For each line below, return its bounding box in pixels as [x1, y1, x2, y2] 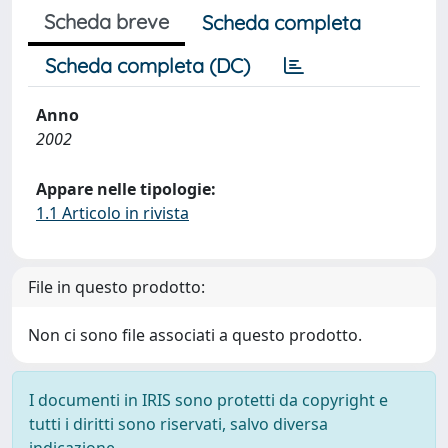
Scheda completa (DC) [45, 53, 250, 78]
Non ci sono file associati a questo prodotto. [28, 324, 362, 346]
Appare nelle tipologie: [36, 178, 216, 200]
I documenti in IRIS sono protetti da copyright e [29, 389, 388, 411]
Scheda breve [44, 9, 169, 34]
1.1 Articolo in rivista [36, 202, 189, 224]
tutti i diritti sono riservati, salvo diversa [29, 413, 328, 435]
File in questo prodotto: [28, 276, 205, 298]
